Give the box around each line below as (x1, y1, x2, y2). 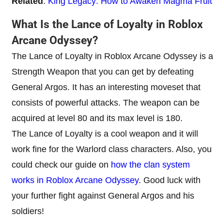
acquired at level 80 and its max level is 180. (12, 113, 183, 123)
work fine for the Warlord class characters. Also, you (12, 144, 212, 154)
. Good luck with (139, 175, 201, 185)
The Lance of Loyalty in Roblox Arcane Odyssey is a (12, 51, 213, 61)
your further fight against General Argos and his (12, 190, 194, 201)
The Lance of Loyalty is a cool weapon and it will (12, 128, 198, 139)
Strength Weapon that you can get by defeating (12, 66, 194, 77)
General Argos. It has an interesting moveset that (12, 82, 201, 92)
